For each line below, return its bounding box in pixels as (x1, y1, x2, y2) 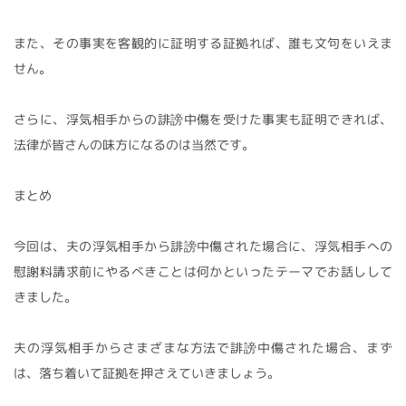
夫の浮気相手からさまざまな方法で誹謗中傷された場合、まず (14, 338, 392, 356)
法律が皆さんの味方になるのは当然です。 (14, 135, 255, 153)
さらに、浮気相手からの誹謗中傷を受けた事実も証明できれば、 (14, 110, 392, 128)
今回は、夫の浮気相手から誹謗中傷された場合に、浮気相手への (14, 237, 392, 255)
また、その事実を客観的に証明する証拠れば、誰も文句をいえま (14, 34, 392, 52)
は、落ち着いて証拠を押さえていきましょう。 (14, 363, 280, 382)
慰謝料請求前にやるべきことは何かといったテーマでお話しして (14, 262, 392, 280)
